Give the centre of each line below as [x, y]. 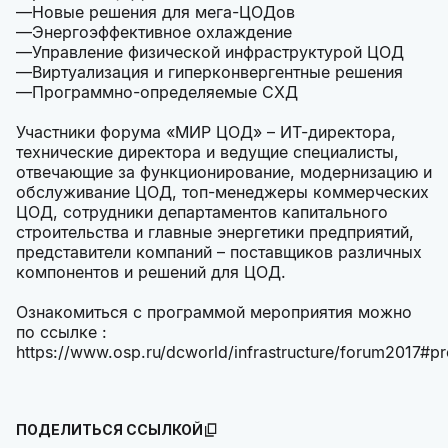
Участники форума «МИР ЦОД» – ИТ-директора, [206, 132]
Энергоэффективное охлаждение [162, 32]
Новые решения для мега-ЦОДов [163, 12]
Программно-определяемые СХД [165, 92]
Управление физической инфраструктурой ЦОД [218, 52]
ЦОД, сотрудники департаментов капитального [202, 212]
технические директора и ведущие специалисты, [207, 152]
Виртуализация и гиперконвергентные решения [217, 72]
